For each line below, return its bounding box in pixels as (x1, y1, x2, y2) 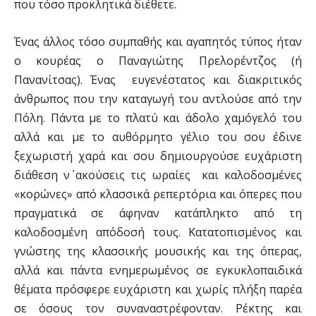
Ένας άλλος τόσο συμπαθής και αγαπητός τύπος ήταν (14, 34, 302, 49)
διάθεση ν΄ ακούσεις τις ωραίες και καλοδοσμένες (14, 167, 302, 183)
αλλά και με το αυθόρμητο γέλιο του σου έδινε (14, 129, 302, 145)
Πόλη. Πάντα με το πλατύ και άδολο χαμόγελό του (14, 110, 302, 126)
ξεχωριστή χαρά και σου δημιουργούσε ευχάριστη (14, 148, 302, 164)
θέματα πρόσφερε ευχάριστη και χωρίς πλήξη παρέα (14, 281, 302, 297)
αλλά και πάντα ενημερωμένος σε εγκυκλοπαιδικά (14, 262, 302, 278)
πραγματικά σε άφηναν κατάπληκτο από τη (14, 205, 302, 221)
